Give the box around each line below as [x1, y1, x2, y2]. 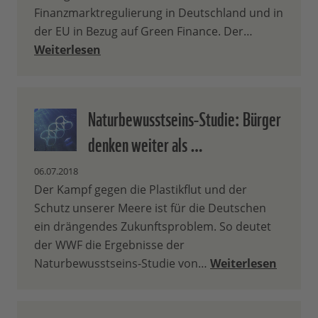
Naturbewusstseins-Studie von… [34, 256, 210, 272]
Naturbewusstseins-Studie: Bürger [88, 102, 281, 133]
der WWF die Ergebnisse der [34, 237, 185, 253]
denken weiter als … [88, 128, 203, 158]
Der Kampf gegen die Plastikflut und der [34, 182, 247, 198]
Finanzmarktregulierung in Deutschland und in [34, 5, 283, 21]
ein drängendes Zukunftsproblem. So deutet [34, 219, 271, 235]
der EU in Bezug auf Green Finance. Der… [34, 23, 253, 40]
